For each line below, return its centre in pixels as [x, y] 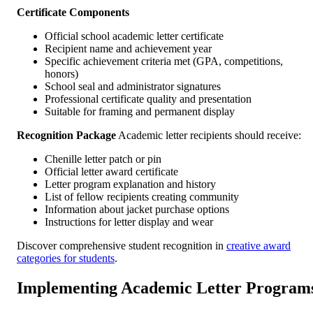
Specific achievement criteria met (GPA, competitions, [164, 61]
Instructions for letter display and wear [129, 222]
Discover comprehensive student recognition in [122, 246]
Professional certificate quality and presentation [148, 99]
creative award [259, 246]
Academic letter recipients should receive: [209, 136]
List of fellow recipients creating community [142, 197]
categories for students [66, 259]
